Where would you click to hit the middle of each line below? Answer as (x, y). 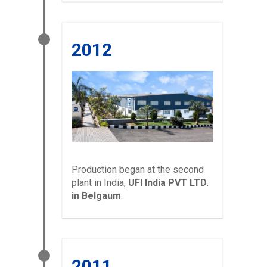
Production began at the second (138, 170)
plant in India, (100, 183)
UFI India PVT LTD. (168, 183)
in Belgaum (96, 196)
